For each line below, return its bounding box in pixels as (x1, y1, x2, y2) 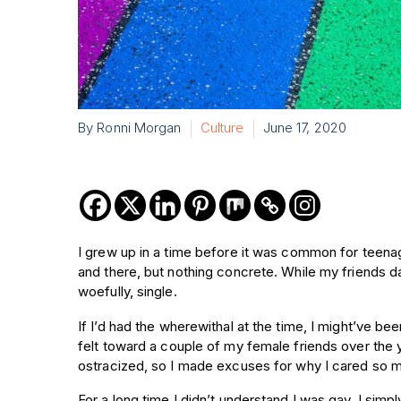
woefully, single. (78, 283, 177, 301)
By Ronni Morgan (78, 119, 182, 137)
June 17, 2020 (262, 119, 346, 137)
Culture (200, 119, 244, 137)
